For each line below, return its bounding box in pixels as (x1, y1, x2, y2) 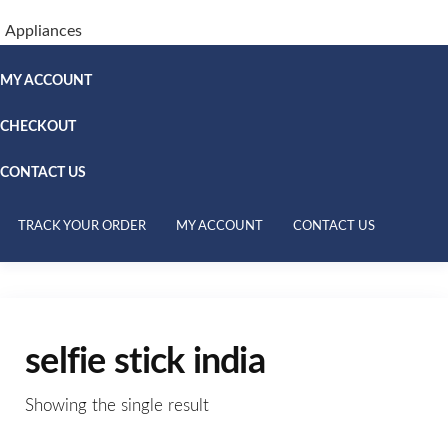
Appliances (5, 23, 82, 40)
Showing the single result (25, 397, 209, 415)
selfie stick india (25, 344, 266, 381)
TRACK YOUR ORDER (18, 219, 146, 233)
